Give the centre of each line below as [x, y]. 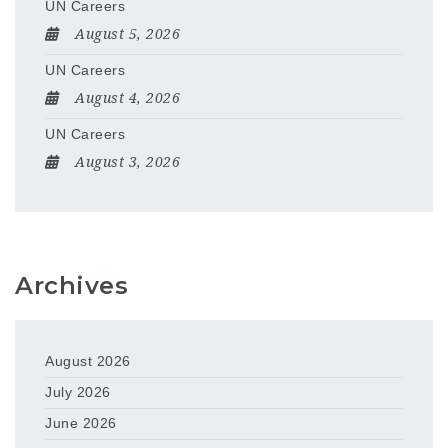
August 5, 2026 [127, 33]
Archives [71, 286]
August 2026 [88, 361]
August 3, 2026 [127, 161]
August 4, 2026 [127, 97]
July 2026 [78, 392]
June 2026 [81, 423]
